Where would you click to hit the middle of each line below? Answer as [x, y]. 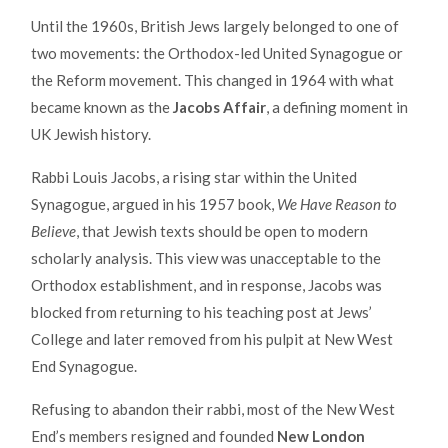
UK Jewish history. [91, 133]
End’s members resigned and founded [154, 435]
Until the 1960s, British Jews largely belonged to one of [215, 25]
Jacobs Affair [219, 106]
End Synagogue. [84, 365]
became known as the [102, 106]
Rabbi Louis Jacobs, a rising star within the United [194, 176]
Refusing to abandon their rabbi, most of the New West [213, 408]
